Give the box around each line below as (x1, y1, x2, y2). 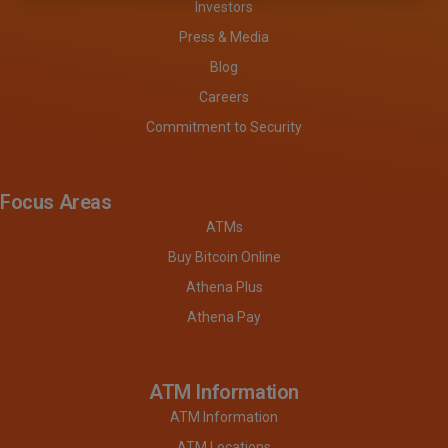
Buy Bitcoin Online (167, 248, 281, 265)
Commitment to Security (146, 118, 302, 135)
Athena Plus (185, 278, 263, 295)
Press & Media (179, 28, 269, 45)
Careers (199, 88, 249, 105)
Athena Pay (187, 308, 261, 325)
